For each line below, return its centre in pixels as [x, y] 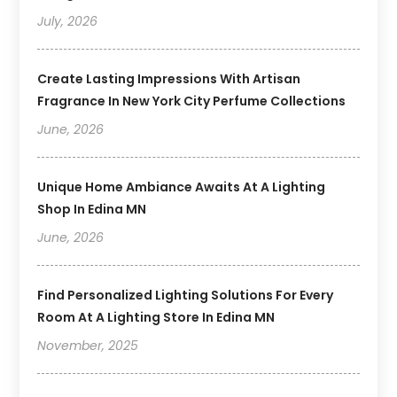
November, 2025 [88, 346]
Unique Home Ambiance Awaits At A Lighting [182, 187]
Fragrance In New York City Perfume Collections [192, 101]
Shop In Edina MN [92, 210]
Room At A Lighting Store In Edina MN [156, 318]
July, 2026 [68, 22]
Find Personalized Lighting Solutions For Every [186, 296]
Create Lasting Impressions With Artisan [169, 79]
